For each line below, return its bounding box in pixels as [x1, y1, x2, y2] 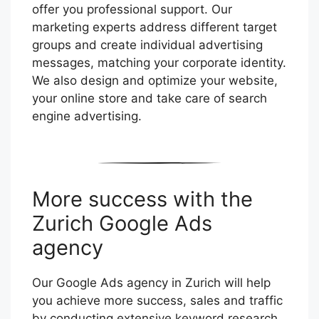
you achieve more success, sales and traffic [32, 293, 283, 308]
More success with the [32, 187, 253, 212]
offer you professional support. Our [32, 2, 232, 17]
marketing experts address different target [32, 20, 277, 35]
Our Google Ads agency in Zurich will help [32, 276, 271, 291]
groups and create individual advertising [32, 38, 263, 53]
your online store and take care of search [32, 91, 267, 106]
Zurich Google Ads [32, 211, 212, 236]
